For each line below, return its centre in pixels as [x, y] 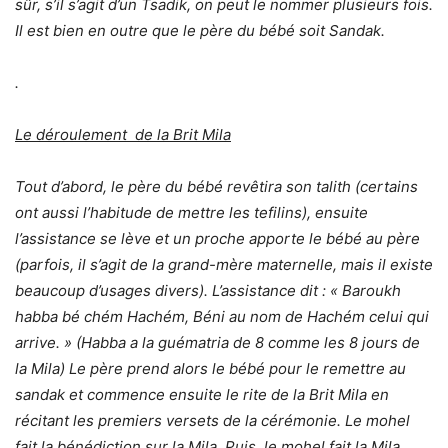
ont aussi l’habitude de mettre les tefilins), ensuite [191, 213]
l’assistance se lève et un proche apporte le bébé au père [217, 239]
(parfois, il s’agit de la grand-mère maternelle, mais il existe [224, 265]
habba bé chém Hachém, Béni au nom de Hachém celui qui [222, 317]
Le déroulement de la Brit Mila [123, 135]
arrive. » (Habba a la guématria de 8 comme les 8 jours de [217, 343]
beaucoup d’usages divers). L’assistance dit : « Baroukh [208, 291]
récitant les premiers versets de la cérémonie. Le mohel [212, 421]
